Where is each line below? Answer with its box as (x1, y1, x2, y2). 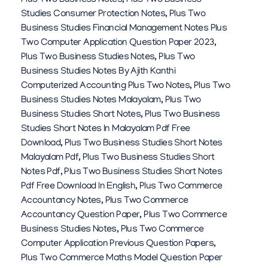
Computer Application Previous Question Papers (21, 239, 214, 250)
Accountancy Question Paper (21, 210, 140, 221)
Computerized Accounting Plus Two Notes (21, 81, 190, 92)
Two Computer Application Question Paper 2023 (21, 38, 214, 49)
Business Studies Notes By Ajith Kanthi (21, 66, 176, 78)
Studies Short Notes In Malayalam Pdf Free (21, 124, 190, 135)
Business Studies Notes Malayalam (21, 95, 161, 106)
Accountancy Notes (21, 196, 101, 207)
